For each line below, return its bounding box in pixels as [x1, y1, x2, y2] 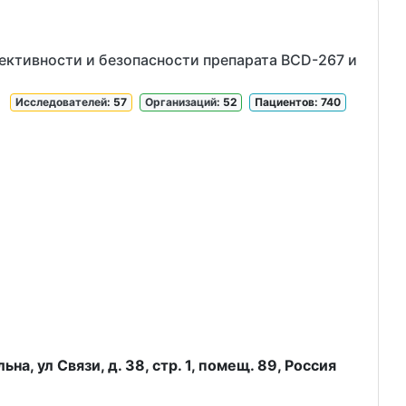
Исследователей [15, 95, 108, 109]
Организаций [144, 95, 217, 109]
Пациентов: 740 [255, 95, 342, 109]
